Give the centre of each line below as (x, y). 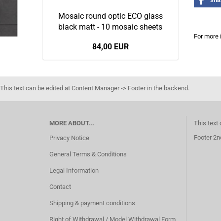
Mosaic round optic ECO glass (110, 16)
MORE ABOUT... (72, 123)
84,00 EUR (110, 47)
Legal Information (74, 170)
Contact (60, 187)
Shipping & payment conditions (92, 203)
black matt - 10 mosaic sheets (110, 27)
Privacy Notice (69, 138)
